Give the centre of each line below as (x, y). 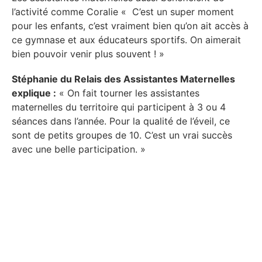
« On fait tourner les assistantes (128, 93)
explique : (34, 93)
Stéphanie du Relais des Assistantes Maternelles (123, 79)
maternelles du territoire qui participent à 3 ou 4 (119, 107)
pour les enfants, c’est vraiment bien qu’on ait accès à (130, 26)
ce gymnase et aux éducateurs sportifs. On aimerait (126, 40)
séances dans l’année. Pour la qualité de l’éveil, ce (121, 121)
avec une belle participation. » (79, 149)
